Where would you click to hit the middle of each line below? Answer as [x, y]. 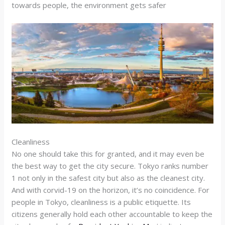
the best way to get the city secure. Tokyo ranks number [110, 165]
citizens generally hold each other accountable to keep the [112, 214]
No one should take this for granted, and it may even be [108, 153]
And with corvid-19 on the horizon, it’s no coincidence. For [111, 190]
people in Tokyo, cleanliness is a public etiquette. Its [101, 202]
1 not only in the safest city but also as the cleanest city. [108, 178]
